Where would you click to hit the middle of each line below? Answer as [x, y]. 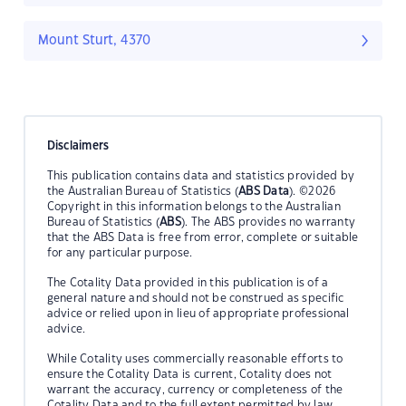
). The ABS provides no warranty [269, 222]
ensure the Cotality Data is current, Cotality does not [189, 374]
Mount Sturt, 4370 [94, 41]
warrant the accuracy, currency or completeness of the [195, 389]
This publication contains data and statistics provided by [201, 175]
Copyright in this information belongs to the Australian [193, 206]
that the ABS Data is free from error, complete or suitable [203, 237]
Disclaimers [78, 145]
